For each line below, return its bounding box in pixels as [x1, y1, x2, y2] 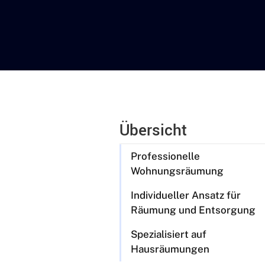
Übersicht [119, 119, 187, 142]
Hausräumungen [131, 243, 209, 256]
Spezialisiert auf [131, 228, 206, 241]
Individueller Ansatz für [131, 189, 241, 202]
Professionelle [131, 150, 200, 163]
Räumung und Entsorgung [131, 204, 256, 216]
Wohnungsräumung [131, 165, 224, 177]
